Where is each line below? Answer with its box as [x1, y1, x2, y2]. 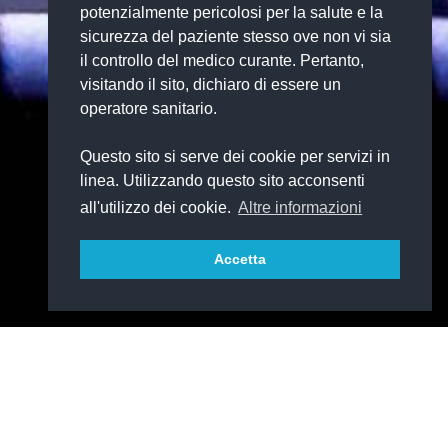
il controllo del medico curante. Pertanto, [80, 52, 364, 70]
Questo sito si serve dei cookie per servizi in [80, 148, 390, 166]
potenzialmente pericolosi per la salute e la [80, 4, 383, 22]
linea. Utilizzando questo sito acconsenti [80, 172, 365, 190]
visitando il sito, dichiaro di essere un [80, 76, 341, 94]
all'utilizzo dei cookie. [80, 199, 235, 217]
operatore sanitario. [80, 100, 217, 118]
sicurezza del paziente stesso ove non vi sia [80, 28, 391, 46]
